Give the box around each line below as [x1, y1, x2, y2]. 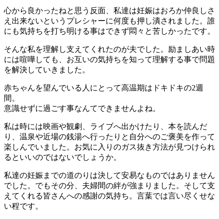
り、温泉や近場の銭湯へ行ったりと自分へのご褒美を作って [4, 132, 215, 141]
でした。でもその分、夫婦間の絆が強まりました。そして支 [4, 181, 215, 190]
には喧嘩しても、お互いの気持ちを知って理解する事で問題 [4, 55, 215, 64]
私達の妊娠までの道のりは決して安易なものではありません [4, 171, 215, 180]
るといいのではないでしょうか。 [4, 153, 121, 162]
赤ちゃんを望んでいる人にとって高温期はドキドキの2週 [4, 84, 203, 92]
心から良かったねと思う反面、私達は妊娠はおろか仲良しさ [4, 6, 215, 15]
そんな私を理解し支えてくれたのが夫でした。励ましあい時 [4, 45, 215, 54]
